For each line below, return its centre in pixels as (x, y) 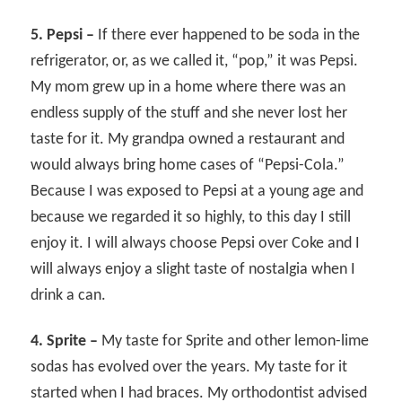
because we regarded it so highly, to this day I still (191, 218)
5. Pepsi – (63, 36)
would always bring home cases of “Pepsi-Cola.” (188, 166)
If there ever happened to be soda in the (227, 36)
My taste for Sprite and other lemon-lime (234, 341)
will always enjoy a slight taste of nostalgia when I (193, 270)
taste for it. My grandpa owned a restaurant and (188, 140)
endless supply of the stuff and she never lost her (189, 114)
